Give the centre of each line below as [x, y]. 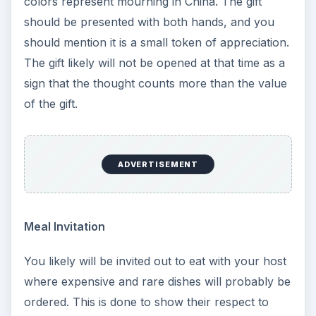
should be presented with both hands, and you [149, 22]
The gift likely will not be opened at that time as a [154, 63]
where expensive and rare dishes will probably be [157, 281]
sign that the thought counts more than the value [155, 84]
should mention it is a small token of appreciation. [156, 43]
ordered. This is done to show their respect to [146, 302]
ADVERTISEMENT [158, 164]
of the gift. [50, 104]
